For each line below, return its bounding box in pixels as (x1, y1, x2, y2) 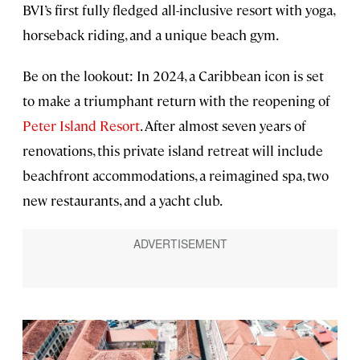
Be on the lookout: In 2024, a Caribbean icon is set (22, 67, 324, 85)
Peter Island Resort (22, 117, 140, 135)
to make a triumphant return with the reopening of (22, 92, 330, 110)
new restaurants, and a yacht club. (22, 191, 223, 210)
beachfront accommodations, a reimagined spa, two (22, 166, 329, 185)
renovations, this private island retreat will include (22, 141, 323, 160)
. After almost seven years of (140, 117, 306, 135)
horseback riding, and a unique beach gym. (22, 26, 279, 44)
